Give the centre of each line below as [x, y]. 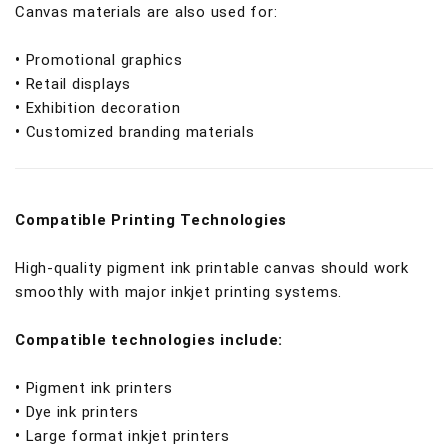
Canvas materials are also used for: [146, 12]
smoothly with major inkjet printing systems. [178, 292]
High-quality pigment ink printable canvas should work [212, 268]
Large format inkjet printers [127, 436]
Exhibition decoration [103, 108]
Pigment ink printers [99, 388]
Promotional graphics [104, 60]
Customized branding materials [140, 132]
